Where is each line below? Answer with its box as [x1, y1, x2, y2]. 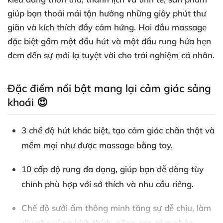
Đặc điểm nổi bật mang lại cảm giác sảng [7, 82, 211, 95]
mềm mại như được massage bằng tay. [21, 140, 173, 150]
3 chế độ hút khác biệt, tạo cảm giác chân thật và [21, 125, 215, 135]
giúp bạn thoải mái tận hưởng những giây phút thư [7, 8, 206, 18]
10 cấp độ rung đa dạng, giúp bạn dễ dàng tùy [21, 164, 204, 174]
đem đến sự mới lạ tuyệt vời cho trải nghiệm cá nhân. [7, 50, 215, 60]
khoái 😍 [7, 96, 48, 109]
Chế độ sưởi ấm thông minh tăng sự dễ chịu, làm [21, 203, 211, 213]
